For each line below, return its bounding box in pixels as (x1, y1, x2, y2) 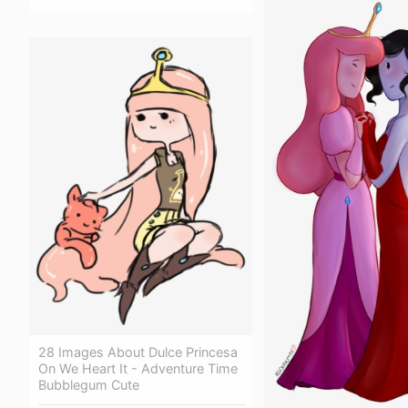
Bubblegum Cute (38, 376, 139, 393)
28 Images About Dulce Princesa (38, 343, 238, 360)
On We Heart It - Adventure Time (38, 360, 238, 376)
